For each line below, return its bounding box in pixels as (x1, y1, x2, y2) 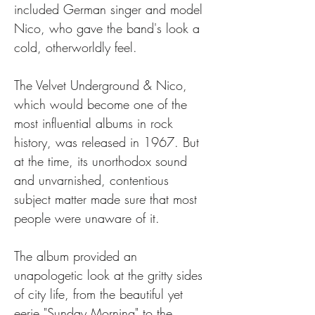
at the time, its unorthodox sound (14, 153, 191, 169)
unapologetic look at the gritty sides (14, 266, 207, 283)
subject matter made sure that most (14, 191, 201, 207)
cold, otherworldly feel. (14, 39, 137, 56)
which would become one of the (14, 96, 191, 112)
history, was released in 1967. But (14, 134, 203, 150)
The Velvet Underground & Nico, (14, 77, 191, 94)
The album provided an (14, 247, 141, 264)
